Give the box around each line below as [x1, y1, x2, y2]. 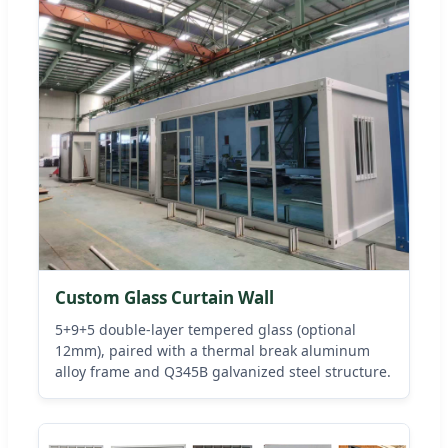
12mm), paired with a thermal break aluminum [55, 340, 370, 360]
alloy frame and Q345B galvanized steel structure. [55, 361, 391, 381]
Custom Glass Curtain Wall [55, 285, 274, 309]
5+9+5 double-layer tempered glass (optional [55, 319, 356, 339]
